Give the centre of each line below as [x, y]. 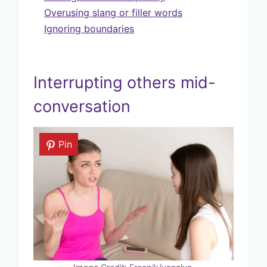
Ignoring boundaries [89, 28]
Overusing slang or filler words [113, 12]
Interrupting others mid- [124, 83]
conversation [82, 107]
